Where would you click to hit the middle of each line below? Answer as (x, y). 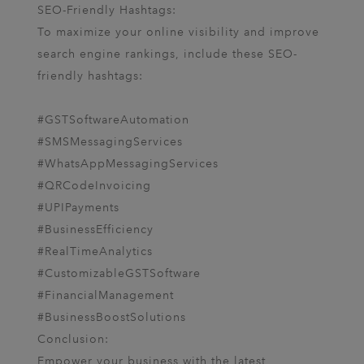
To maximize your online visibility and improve (178, 32)
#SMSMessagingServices (110, 142)
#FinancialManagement (106, 295)
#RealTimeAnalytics (95, 251)
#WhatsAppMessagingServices (128, 164)
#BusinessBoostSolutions (112, 317)
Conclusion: (73, 339)
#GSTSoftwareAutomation (113, 120)
